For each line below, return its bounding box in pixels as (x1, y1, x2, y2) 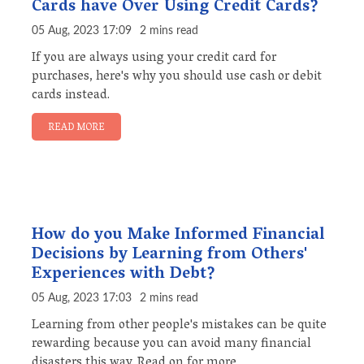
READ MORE (48, 119, 105, 138)
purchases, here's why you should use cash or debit (32, 65, 322, 90)
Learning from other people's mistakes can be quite (32, 314, 327, 339)
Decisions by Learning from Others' (32, 240, 307, 271)
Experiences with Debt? (32, 259, 215, 291)
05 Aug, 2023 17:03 (32, 292, 132, 305)
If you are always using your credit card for (32, 46, 276, 71)
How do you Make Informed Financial (32, 220, 324, 252)
